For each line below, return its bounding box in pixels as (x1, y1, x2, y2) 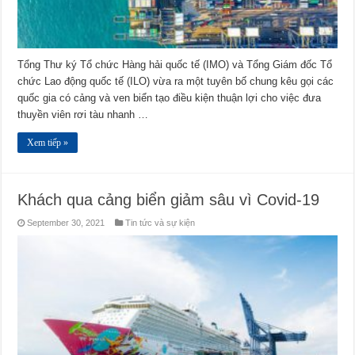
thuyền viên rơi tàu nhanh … (17, 108, 149, 120)
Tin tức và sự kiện (125, 217, 196, 227)
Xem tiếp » (27, 136, 69, 148)
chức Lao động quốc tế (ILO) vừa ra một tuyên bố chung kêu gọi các (17, 74, 334, 87)
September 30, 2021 (27, 217, 105, 227)
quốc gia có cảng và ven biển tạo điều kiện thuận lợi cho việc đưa (17, 91, 322, 104)
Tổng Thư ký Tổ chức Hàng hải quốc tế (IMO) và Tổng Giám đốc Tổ (17, 58, 333, 71)
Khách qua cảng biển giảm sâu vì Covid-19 (17, 190, 320, 208)
